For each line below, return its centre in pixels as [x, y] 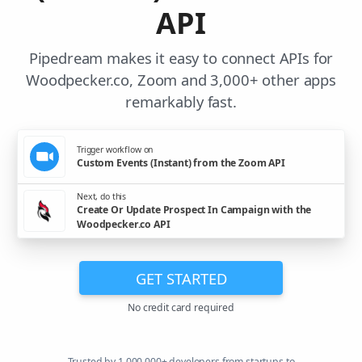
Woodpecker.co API [124, 224]
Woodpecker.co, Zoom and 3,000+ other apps [181, 80]
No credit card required [181, 308]
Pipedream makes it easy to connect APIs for [181, 58]
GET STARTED [181, 278]
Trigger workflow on [115, 149]
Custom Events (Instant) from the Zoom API [181, 162]
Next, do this [102, 196]
